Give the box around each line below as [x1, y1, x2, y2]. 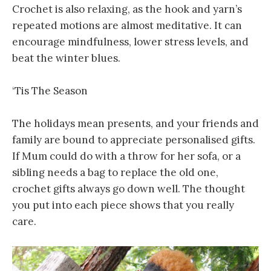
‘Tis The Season [12, 83, 88, 97]
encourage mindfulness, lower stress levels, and [12, 34, 249, 48]
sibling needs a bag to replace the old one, [12, 165, 218, 179]
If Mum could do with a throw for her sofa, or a [12, 149, 241, 163]
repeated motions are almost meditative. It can [12, 18, 242, 32]
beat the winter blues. [12, 51, 120, 65]
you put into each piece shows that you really [12, 198, 234, 212]
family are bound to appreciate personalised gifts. [12, 132, 255, 146]
